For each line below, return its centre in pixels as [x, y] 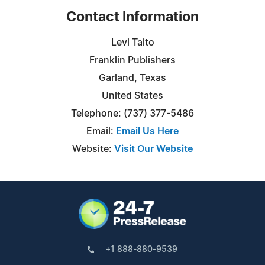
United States [132, 96]
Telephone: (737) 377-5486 [132, 113]
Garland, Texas [132, 78]
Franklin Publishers [132, 60]
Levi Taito [132, 42]
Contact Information [132, 17]
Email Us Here [147, 131]
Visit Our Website [153, 149]
